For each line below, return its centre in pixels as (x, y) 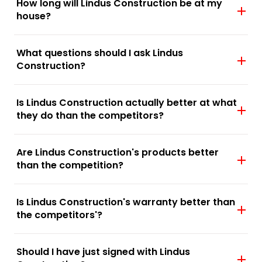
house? (34, 16)
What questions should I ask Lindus (100, 53)
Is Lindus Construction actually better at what (127, 102)
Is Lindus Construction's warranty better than (126, 202)
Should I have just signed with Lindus (103, 251)
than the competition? (70, 165)
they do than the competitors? (90, 115)
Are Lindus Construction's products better (118, 152)
